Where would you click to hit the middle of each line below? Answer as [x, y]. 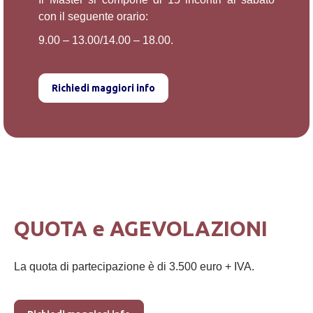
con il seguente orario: [93, 16]
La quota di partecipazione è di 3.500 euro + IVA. [134, 267]
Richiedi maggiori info [103, 88]
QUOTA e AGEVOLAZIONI [141, 228]
